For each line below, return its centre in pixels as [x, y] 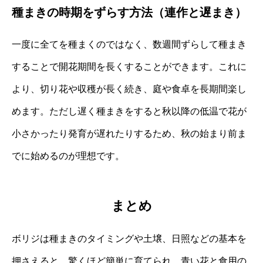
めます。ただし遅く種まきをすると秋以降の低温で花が [129, 112]
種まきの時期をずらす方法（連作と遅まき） [129, 13]
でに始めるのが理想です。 [68, 156]
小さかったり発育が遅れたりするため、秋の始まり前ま [129, 134]
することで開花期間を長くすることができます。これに [129, 67]
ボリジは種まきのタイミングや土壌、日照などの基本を [129, 238]
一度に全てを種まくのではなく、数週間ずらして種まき [129, 45]
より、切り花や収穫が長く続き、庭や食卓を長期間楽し [129, 89]
